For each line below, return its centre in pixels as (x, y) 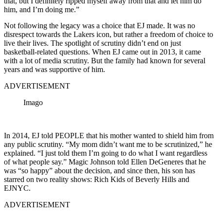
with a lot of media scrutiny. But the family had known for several (105, 60)
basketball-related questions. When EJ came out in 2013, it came (102, 52)
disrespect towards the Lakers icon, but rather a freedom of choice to (109, 34)
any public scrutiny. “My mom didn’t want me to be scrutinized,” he (108, 144)
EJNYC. (17, 188)
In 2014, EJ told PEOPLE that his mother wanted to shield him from (109, 135)
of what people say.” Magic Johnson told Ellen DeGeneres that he (105, 162)
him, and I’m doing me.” (42, 9)
